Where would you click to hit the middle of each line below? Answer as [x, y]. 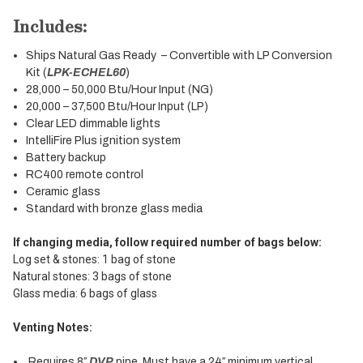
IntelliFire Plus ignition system [104, 140]
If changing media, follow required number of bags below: [167, 242]
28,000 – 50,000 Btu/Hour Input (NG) [120, 89]
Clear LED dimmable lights [94, 123]
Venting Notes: [53, 327]
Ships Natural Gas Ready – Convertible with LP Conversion [179, 55]
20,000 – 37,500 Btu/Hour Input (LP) [117, 106]
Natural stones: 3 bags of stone [92, 276]
